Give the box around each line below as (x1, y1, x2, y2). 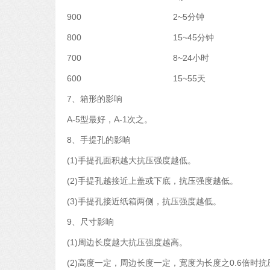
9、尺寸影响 (67, 217, 114, 227)
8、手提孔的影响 (67, 135, 131, 145)
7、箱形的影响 (67, 94, 122, 104)
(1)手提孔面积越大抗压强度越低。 (67, 155, 196, 165)
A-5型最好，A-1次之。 (67, 115, 152, 124)
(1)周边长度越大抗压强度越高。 (67, 237, 187, 247)
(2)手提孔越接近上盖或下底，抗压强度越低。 (67, 176, 238, 186)
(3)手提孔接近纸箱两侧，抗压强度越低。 (67, 196, 224, 206)
